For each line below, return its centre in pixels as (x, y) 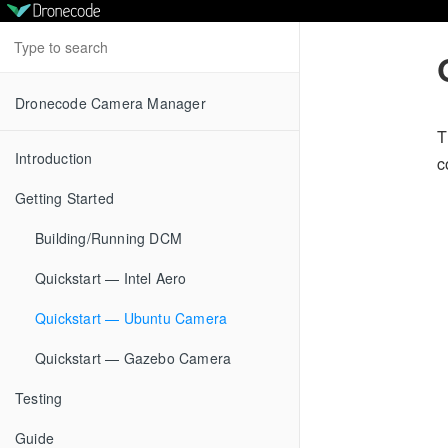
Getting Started (64, 198)
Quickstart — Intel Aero (111, 278)
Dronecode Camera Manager (110, 103)
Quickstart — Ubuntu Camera (131, 318)
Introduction (54, 158)
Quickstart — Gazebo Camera (133, 358)
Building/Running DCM (108, 238)
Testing (39, 398)
